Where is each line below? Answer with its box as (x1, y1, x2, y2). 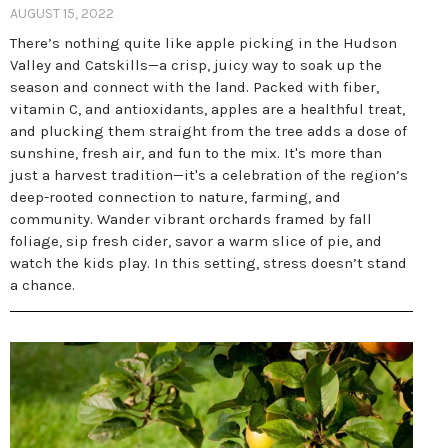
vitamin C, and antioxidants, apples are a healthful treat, (10, 100, 405, 118)
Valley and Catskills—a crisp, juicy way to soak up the (10, 56, 382, 74)
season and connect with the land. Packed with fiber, (10, 78, 379, 96)
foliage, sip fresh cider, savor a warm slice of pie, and (10, 232, 382, 250)
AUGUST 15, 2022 (10, 5, 114, 22)
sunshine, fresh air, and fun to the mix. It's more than (10, 144, 382, 162)
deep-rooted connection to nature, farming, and (10, 188, 341, 206)
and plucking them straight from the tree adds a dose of (10, 122, 407, 140)
